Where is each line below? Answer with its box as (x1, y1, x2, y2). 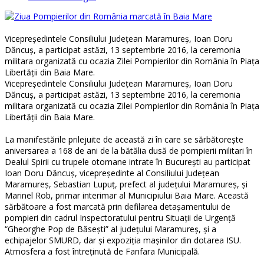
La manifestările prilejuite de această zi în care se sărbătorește (5, 133, 243, 145)
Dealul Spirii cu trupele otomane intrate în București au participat (5, 156, 250, 167)
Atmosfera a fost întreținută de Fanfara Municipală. (5, 245, 200, 257)
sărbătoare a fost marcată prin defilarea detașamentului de (5, 200, 230, 212)
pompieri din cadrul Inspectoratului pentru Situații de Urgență (5, 212, 236, 223)
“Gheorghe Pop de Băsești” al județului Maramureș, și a (5, 223, 216, 235)
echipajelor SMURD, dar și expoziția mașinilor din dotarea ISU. (5, 234, 241, 246)
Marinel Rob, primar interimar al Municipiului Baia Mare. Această (5, 189, 249, 201)
